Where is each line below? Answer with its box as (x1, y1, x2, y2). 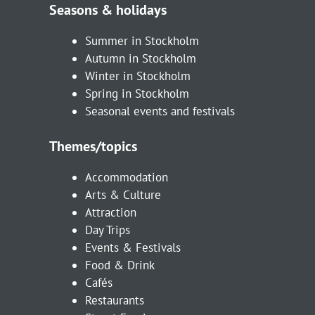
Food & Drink (85, 257, 155, 274)
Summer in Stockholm (85, 32, 199, 49)
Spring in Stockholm (85, 85, 189, 101)
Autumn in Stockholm (85, 50, 196, 66)
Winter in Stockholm (85, 67, 191, 84)
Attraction (85, 205, 136, 221)
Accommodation (85, 169, 168, 186)
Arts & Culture (85, 187, 161, 203)
